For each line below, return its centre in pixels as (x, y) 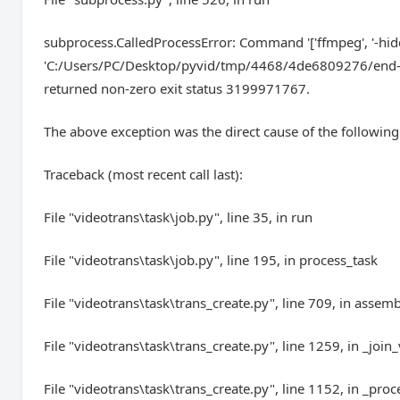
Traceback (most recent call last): (144, 174)
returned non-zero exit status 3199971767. (177, 88)
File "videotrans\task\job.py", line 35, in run (179, 217)
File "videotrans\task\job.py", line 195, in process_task (211, 260)
